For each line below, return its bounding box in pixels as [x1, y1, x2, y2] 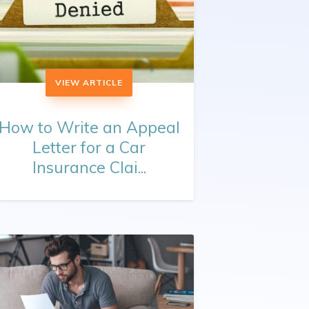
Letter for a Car [32, 137, 146, 158]
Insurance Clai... [32, 157, 146, 178]
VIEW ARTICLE [55, 77, 123, 88]
